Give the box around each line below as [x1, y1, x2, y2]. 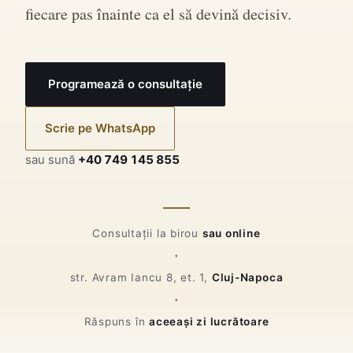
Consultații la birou [92, 227, 203, 240]
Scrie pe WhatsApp [45, 121, 155, 136]
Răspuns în [84, 315, 150, 328]
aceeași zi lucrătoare [149, 315, 269, 328]
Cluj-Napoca [211, 271, 284, 284]
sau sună [25, 152, 75, 167]
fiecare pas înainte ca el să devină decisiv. [25, 3, 292, 24]
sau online [202, 227, 261, 240]
